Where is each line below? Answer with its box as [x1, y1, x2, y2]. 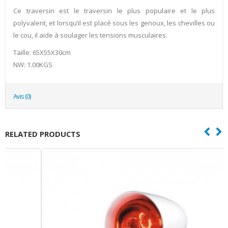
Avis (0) [13, 91, 31, 101]
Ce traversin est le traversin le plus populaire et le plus [13, 6, 215, 15]
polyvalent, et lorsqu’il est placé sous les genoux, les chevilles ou [13, 18, 215, 27]
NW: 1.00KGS [13, 60, 52, 69]
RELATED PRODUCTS [5, 128, 80, 139]
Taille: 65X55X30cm [13, 47, 71, 57]
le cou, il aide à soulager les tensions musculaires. [13, 30, 167, 40]
